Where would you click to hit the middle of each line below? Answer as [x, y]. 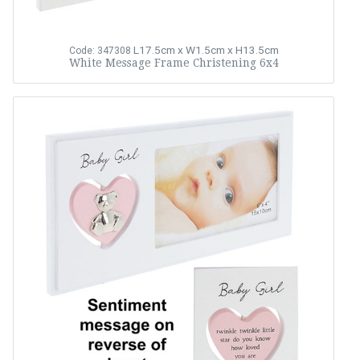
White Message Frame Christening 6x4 [174, 63]
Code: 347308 [100, 51]
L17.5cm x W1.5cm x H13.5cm [206, 50]
